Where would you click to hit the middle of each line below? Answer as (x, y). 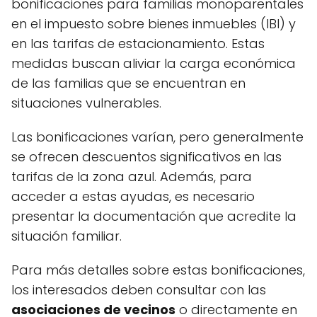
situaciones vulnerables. (86, 103)
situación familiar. (67, 236)
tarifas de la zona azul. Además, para (132, 177)
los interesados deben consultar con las (139, 290)
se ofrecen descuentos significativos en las (146, 157)
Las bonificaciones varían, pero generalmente (157, 137)
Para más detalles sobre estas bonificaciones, (158, 270)
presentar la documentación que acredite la (154, 216)
